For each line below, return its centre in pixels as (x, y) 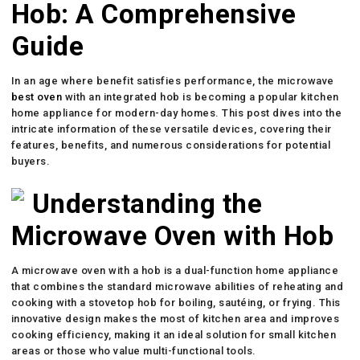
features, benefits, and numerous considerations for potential (171, 145)
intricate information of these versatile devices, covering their (171, 129)
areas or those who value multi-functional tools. (133, 350)
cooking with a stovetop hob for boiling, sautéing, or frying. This (176, 302)
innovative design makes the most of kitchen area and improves (175, 318)
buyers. (31, 161)
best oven (37, 96)
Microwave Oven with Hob (172, 235)
